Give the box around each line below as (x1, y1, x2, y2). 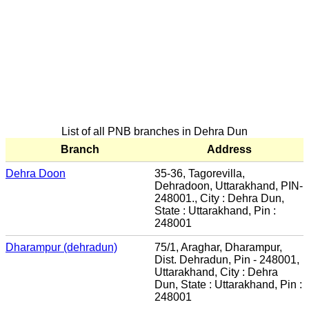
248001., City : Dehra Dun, (154, 192, 284, 204)
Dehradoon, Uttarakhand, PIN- (154, 179, 303, 192)
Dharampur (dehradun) (6, 241, 117, 253)
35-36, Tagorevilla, (154, 167, 245, 179)
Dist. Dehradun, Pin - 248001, (154, 253, 299, 266)
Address (206, 143, 252, 155)
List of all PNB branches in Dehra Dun (61, 125, 248, 137)
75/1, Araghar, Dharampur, (154, 241, 282, 253)
